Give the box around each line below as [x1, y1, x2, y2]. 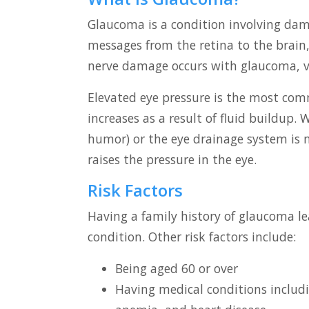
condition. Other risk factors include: [88, 228, 296, 246]
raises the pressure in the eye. [88, 151, 257, 168]
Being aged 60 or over [115, 260, 238, 277]
